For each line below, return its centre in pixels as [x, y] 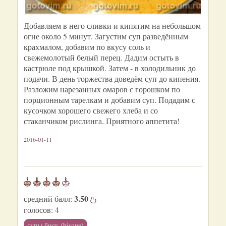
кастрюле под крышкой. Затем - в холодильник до [110, 68]
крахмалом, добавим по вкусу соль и [87, 47]
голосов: [38, 210]
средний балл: [49, 199]
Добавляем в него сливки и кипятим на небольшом [112, 25]
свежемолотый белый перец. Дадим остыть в [101, 57]
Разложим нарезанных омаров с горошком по [102, 89]
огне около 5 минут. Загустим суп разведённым [106, 36]
